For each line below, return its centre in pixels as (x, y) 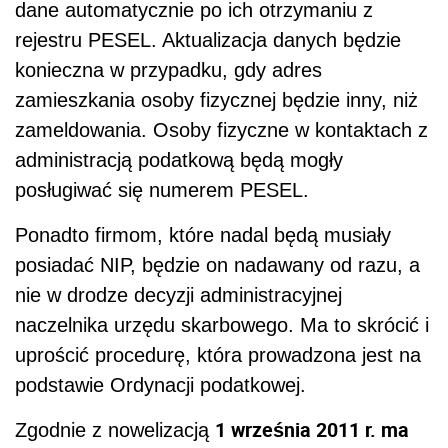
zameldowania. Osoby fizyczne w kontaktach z (221, 130)
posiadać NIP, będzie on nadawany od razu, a (217, 265)
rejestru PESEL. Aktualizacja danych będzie (208, 40)
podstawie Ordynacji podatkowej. (160, 385)
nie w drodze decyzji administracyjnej (178, 295)
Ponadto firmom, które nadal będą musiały (203, 235)
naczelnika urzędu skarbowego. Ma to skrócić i (222, 325)
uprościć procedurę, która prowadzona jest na (218, 355)
